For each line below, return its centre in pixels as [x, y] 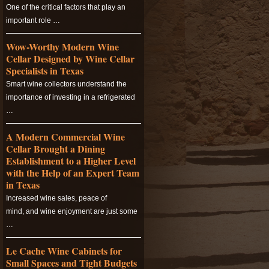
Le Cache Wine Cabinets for [64, 251]
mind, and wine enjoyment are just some [72, 211]
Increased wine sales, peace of [56, 198]
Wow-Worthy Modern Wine [62, 47]
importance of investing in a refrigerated [71, 97]
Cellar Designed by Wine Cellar [70, 59]
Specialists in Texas [45, 71]
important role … [33, 20]
